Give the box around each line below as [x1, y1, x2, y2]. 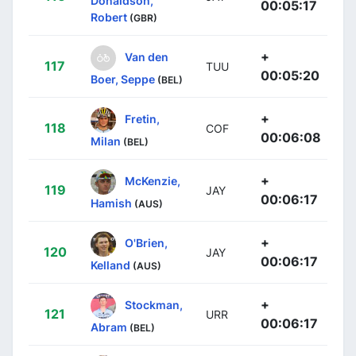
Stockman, [125, 297, 183, 311]
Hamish [91, 195, 132, 210]
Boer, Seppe [91, 72, 155, 86]
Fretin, [125, 111, 160, 126]
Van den [125, 49, 168, 64]
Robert [91, 10, 127, 24]
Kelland [91, 257, 130, 272]
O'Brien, [125, 235, 168, 250]
